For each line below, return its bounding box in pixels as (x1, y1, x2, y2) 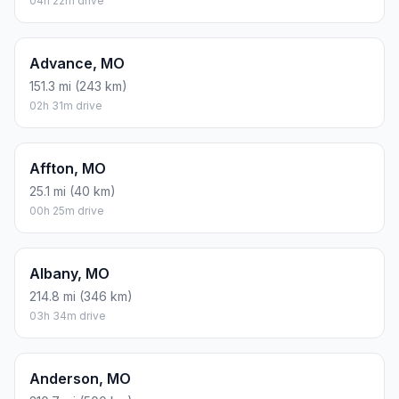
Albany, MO (29, 265, 110, 283)
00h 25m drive (29, 204, 104, 218)
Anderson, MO (29, 370, 131, 388)
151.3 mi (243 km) (29, 78, 127, 94)
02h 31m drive (29, 99, 102, 113)
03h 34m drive (29, 309, 106, 323)
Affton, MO (29, 159, 106, 178)
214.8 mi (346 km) (29, 289, 133, 305)
